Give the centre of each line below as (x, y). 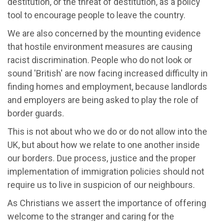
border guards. (36, 113)
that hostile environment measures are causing (100, 46)
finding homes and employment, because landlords (107, 86)
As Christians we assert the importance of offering (107, 203)
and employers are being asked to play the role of (103, 100)
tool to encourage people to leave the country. (96, 15)
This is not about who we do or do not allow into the (107, 131)
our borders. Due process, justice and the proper (102, 158)
